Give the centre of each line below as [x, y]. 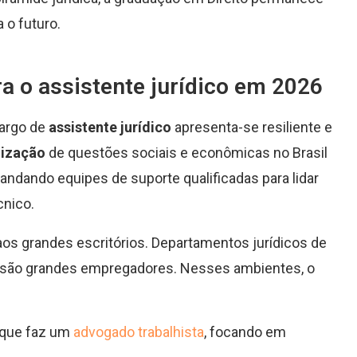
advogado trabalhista [139, 332]
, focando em [245, 332]
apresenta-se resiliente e [252, 127]
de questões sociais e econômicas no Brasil [186, 153]
